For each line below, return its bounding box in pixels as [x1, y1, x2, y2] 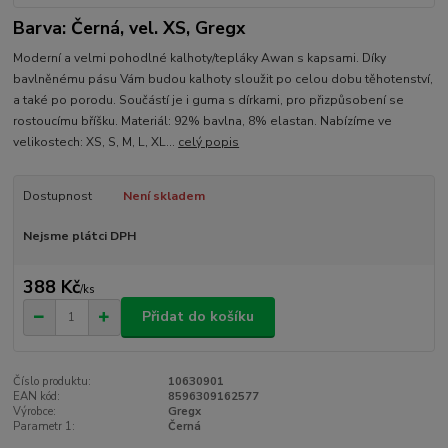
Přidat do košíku [142, 307, 254, 327]
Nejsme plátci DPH [22, 228, 136, 245]
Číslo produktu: [13, 373, 92, 389]
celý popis [178, 134, 240, 151]
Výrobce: [13, 403, 57, 419]
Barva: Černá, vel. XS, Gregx [13, 15, 246, 40]
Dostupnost [22, 188, 92, 205]
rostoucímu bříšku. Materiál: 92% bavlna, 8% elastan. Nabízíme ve [13, 113, 393, 130]
